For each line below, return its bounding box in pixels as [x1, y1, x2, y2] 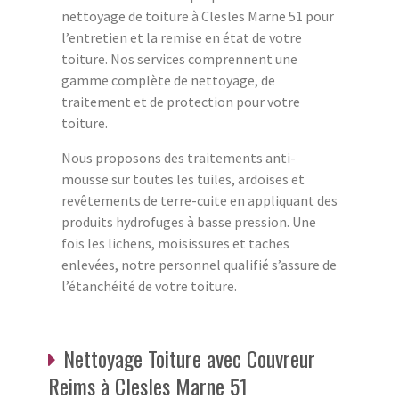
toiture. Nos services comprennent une [61, 50, 297, 69]
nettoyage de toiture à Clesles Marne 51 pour [61, 7, 334, 26]
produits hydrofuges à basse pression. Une [61, 213, 316, 232]
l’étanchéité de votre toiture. [61, 277, 237, 296]
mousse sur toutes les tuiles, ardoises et [61, 170, 305, 189]
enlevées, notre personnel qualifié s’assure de [61, 256, 337, 274]
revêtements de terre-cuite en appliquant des [61, 191, 338, 210]
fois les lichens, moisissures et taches [61, 234, 289, 253]
